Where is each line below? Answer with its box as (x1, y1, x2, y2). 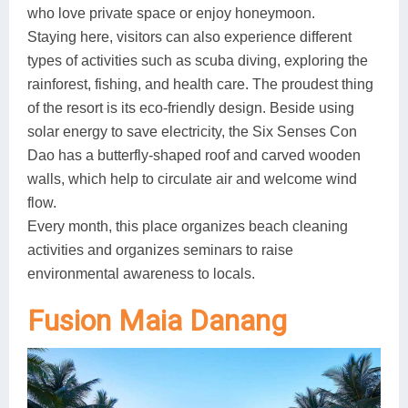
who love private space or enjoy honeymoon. (27, 5, 315, 21)
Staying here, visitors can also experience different (27, 28, 352, 45)
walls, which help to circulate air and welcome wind (27, 170, 357, 187)
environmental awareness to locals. (27, 265, 255, 281)
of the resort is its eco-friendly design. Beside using (27, 99, 354, 116)
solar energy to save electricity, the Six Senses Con (27, 123, 357, 139)
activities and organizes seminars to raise (27, 241, 293, 258)
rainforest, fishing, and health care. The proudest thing (27, 76, 373, 92)
